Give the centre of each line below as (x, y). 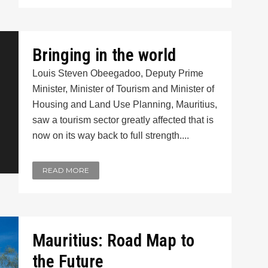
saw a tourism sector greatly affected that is (123, 120)
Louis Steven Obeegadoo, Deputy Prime (118, 73)
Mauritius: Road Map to (113, 240)
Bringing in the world (104, 55)
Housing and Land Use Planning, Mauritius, (124, 104)
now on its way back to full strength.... (110, 135)
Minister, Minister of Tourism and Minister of (123, 89)
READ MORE (66, 170)
